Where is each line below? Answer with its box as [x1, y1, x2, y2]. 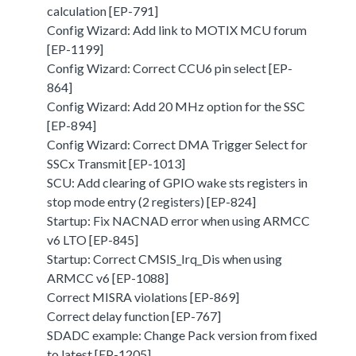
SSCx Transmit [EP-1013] [47, 155, 186, 171]
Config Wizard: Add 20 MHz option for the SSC [47, 98, 306, 114]
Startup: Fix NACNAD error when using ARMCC [47, 212, 311, 228]
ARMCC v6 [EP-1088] [47, 269, 169, 285]
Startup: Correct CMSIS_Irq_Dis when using [47, 250, 283, 266]
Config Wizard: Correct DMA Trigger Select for [47, 136, 308, 152]
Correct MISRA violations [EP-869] [47, 288, 240, 304]
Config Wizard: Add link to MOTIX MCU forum [47, 21, 308, 37]
